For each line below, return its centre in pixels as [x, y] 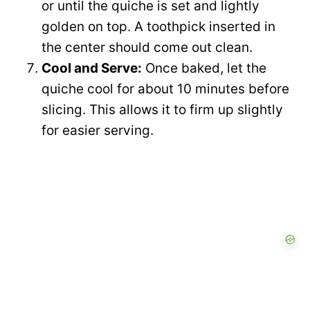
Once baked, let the [204, 69]
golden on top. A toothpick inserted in [158, 27]
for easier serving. [98, 131]
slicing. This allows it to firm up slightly [162, 110]
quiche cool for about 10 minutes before [165, 89]
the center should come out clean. [147, 48]
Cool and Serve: [92, 69]
